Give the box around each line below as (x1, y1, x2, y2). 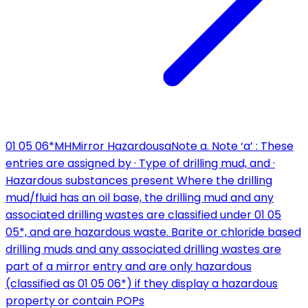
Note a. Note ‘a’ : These (171, 138, 294, 155)
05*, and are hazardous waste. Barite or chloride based (5, 224, 301, 241)
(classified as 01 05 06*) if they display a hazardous (5, 276, 278, 292)
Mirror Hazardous (71, 138, 164, 155)
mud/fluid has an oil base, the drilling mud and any (5, 190, 274, 206)
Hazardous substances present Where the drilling (5, 173, 272, 189)
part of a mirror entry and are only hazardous (5, 258, 252, 275)
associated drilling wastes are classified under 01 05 (5, 207, 281, 223)
